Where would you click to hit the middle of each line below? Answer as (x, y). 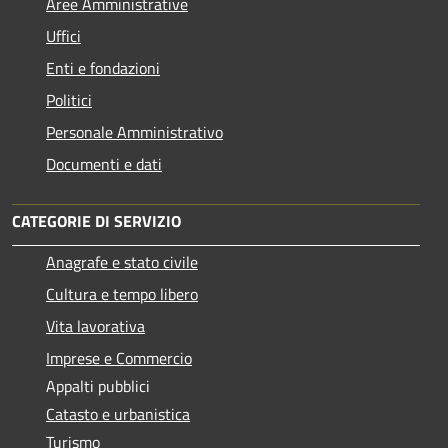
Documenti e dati (104, 164)
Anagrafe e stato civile (122, 262)
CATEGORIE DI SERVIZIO (96, 221)
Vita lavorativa (95, 326)
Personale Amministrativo (134, 132)
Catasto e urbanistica (118, 414)
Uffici (63, 36)
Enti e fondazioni (103, 68)
